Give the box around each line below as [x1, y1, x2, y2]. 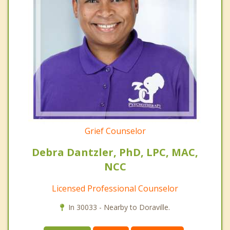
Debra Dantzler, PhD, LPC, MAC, [32, 145, 198, 159]
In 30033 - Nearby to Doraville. [68, 202, 170, 212]
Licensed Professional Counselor [52, 182, 178, 194]
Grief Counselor [84, 125, 146, 137]
